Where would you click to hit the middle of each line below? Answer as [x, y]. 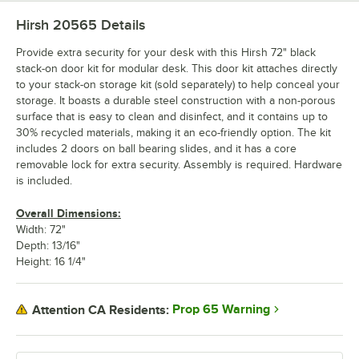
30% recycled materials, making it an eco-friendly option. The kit [173, 133]
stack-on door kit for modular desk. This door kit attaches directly [177, 69]
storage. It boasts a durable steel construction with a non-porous [176, 101]
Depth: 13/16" [48, 246]
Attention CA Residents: [101, 310]
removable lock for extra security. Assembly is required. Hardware [179, 165]
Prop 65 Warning [221, 310]
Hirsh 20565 [56, 25]
